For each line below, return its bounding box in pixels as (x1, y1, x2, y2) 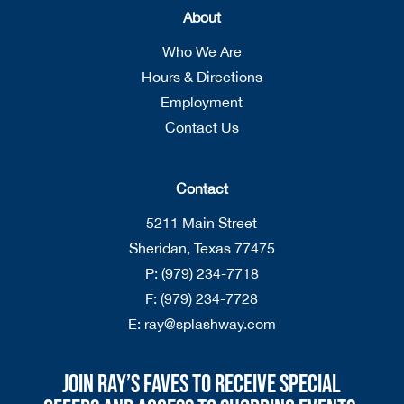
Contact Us (164, 118, 239, 135)
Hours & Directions (141, 68, 262, 85)
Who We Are (161, 42, 242, 60)
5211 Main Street (146, 214, 258, 231)
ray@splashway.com (143, 315, 276, 332)
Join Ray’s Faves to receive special (62, 369, 342, 399)
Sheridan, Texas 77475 (128, 239, 275, 256)
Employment (161, 93, 243, 110)
